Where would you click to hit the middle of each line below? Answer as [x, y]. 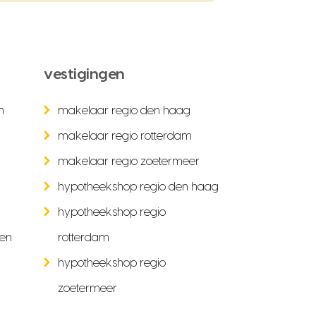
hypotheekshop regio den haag [138, 187]
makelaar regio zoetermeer [129, 162]
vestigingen [84, 74]
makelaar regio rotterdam [125, 136]
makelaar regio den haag [124, 111]
